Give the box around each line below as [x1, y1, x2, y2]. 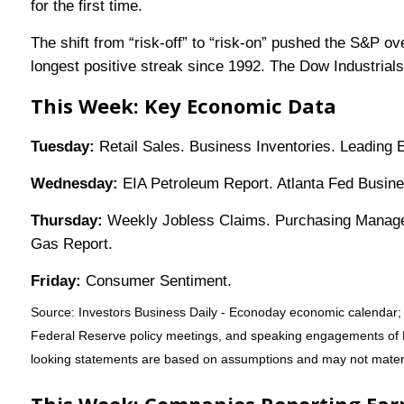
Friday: [30, 272, 81, 290]
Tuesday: [30, 138, 95, 156]
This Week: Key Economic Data [30, 92, 336, 120]
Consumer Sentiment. [80, 272, 232, 290]
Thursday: [30, 212, 103, 230]
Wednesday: [30, 175, 123, 193]
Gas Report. [30, 235, 113, 253]
